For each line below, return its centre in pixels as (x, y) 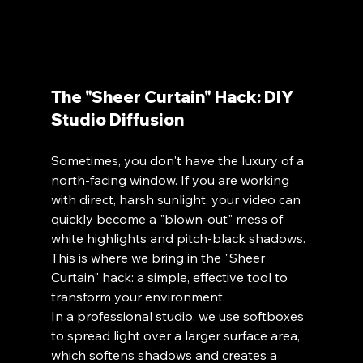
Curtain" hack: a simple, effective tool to (171, 278)
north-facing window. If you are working (171, 180)
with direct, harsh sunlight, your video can (177, 200)
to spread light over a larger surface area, (177, 336)
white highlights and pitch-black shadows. (179, 239)
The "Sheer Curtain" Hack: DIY (173, 97)
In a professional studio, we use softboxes (179, 316)
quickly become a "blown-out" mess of (168, 219)
